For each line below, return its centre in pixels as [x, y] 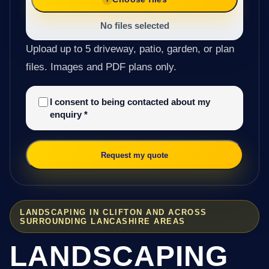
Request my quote [134, 155]
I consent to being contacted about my [130, 102]
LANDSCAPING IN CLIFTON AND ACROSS [113, 212]
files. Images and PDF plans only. [101, 67]
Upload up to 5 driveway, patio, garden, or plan [130, 49]
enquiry [67, 115]
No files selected [134, 26]
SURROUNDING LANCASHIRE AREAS [103, 221]
